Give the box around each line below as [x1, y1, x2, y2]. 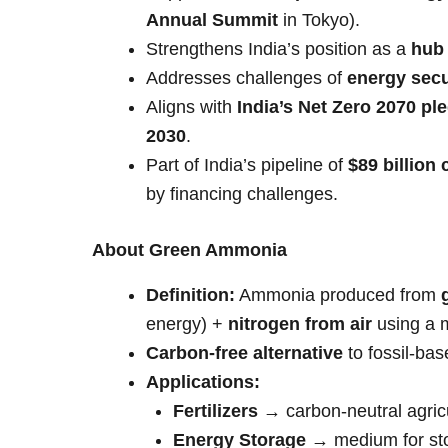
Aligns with [146, 97, 237, 118]
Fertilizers [173, 400, 258, 421]
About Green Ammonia [92, 240, 287, 261]
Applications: [146, 371, 260, 392]
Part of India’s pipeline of [146, 155, 348, 176]
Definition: [146, 284, 235, 305]
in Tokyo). [278, 10, 360, 31]
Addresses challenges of [146, 68, 347, 89]
